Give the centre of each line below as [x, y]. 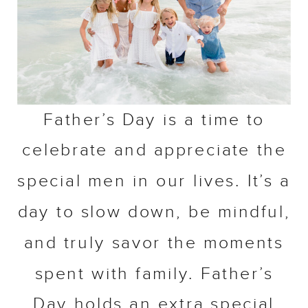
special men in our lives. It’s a [154, 182]
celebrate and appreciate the [154, 151]
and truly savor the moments [154, 244]
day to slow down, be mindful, [154, 213]
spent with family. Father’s [154, 275]
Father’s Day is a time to [154, 121]
